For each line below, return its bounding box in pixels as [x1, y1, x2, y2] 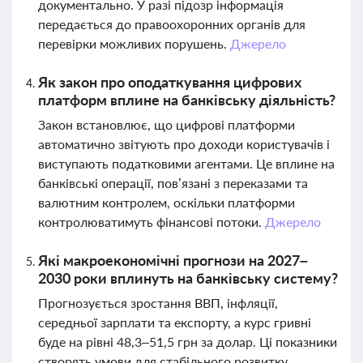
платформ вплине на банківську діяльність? [38, 91, 335, 109]
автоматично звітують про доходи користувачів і [38, 136, 330, 152]
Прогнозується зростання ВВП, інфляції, [38, 295, 278, 310]
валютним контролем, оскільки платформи [38, 194, 295, 210]
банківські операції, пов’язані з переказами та [38, 175, 308, 190]
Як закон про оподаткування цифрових [38, 73, 301, 91]
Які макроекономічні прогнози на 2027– [38, 251, 308, 269]
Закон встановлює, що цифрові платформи [38, 117, 295, 132]
